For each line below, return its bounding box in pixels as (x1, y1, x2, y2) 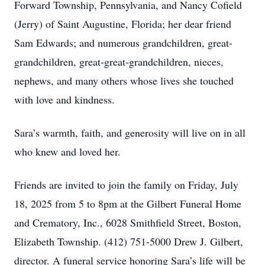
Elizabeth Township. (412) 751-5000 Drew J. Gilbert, (14, 234, 243, 248)
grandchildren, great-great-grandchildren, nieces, (14, 54, 224, 69)
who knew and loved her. (14, 144, 121, 159)
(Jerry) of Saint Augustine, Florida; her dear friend (14, 17, 231, 31)
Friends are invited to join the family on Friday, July (14, 177, 238, 192)
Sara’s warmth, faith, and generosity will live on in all (14, 125, 245, 140)
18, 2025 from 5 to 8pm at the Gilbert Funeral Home (14, 196, 241, 211)
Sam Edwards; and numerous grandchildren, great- (14, 35, 232, 50)
